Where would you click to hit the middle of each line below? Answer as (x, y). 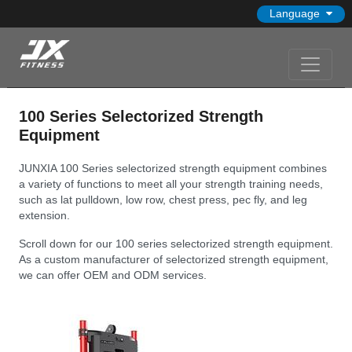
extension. (44, 215)
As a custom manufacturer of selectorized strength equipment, (174, 259)
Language (295, 13)
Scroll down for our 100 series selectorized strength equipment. (176, 243)
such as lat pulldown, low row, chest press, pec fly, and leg (163, 199)
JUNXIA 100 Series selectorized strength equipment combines (173, 168)
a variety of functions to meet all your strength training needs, (171, 183)
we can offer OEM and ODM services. (113, 275)
